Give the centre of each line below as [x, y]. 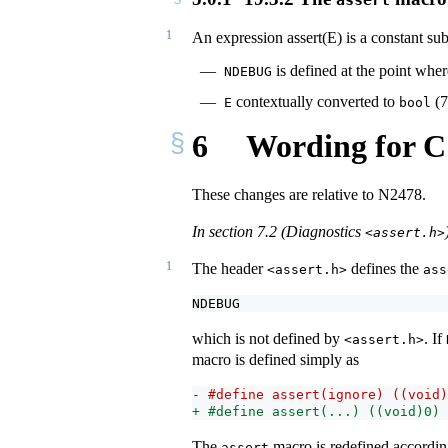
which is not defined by [268, 338]
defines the [385, 268]
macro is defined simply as [275, 359]
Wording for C [342, 146]
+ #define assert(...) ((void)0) [316, 411]
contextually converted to [315, 101]
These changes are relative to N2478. [309, 194]
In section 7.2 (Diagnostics [278, 231]
